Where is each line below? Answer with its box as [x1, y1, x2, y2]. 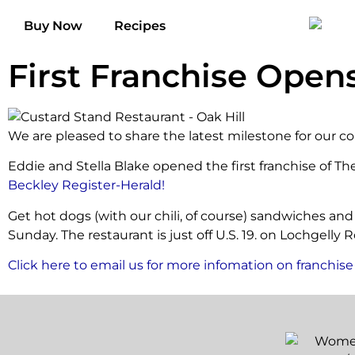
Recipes [114, 18, 166, 33]
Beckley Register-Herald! [8, 177, 165, 193]
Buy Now [24, 18, 82, 33]
